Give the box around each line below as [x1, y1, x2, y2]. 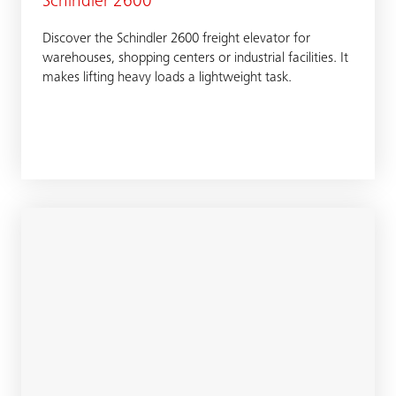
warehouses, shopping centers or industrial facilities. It [42, 51, 348, 65]
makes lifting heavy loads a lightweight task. [42, 71, 292, 85]
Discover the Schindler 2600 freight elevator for [42, 32, 310, 46]
